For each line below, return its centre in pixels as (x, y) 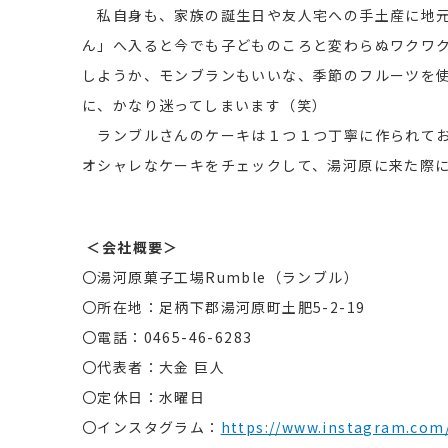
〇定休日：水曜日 (144, 397)
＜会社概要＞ (132, 247)
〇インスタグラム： (151, 427)
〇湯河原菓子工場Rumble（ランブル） (220, 277)
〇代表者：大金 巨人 (153, 367)
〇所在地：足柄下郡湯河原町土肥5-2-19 (224, 307)
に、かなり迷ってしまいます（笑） (205, 105)
